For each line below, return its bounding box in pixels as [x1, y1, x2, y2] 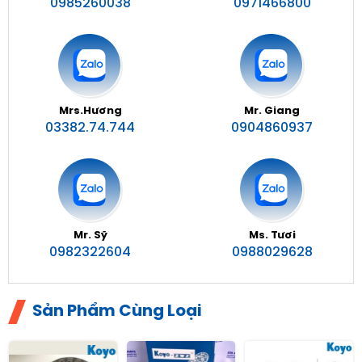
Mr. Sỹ [73, 230, 107, 241]
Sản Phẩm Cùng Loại [32, 303, 202, 320]
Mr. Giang [244, 106, 300, 116]
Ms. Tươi [248, 230, 296, 241]
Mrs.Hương [58, 106, 122, 116]
